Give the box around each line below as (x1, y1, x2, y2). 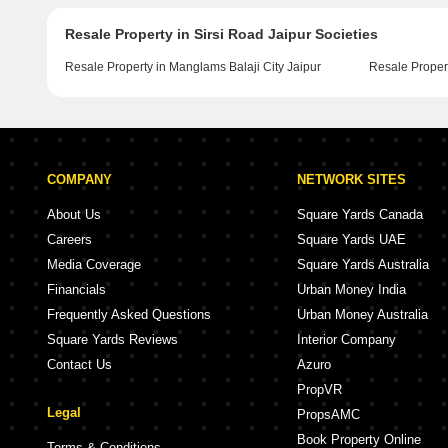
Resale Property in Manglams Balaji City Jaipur (65, 60, 321, 74)
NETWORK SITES (297, 172, 406, 187)
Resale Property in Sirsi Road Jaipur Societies (65, 26, 378, 42)
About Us (47, 207, 101, 222)
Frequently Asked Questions (47, 307, 211, 322)
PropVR (297, 382, 342, 397)
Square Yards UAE (297, 232, 406, 247)
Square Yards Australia (297, 257, 429, 272)
